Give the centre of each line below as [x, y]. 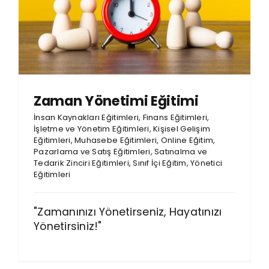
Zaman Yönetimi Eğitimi [116, 101]
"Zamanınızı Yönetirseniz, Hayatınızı [128, 212]
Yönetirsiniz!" [68, 226]
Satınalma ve [181, 151]
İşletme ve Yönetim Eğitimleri [91, 128]
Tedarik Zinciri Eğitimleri [81, 163]
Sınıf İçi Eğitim [160, 163]
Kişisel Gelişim [182, 128]
